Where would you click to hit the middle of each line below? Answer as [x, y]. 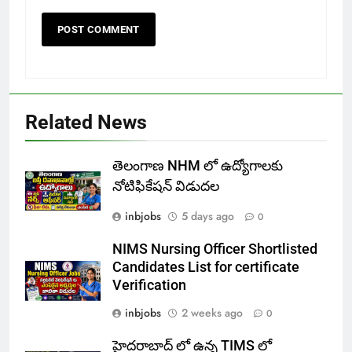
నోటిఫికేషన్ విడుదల [166, 186]
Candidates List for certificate [206, 267]
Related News [86, 122]
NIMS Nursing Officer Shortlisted [215, 249]
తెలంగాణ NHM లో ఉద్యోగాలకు [198, 165]
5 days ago [208, 216]
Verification [149, 285]
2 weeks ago [212, 312]
